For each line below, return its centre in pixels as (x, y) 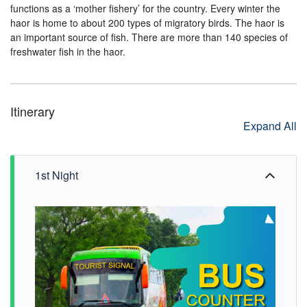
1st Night (57, 175)
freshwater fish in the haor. (68, 51)
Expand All (270, 126)
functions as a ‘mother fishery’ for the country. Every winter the (145, 8)
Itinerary (33, 111)
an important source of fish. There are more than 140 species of (149, 37)
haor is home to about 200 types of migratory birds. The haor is (147, 23)
